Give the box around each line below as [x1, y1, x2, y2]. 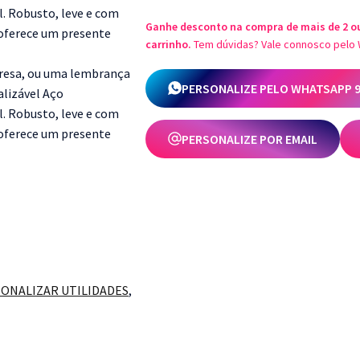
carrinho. [145, 37, 192, 51]
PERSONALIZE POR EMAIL [182, 130, 318, 147]
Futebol [209, 2, 253, 18]
